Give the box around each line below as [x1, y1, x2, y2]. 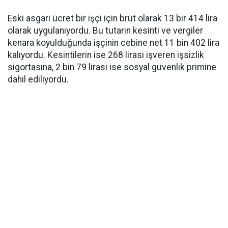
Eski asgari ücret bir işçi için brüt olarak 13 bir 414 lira [8, 13, 217, 23]
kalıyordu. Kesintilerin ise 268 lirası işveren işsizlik [8, 50, 204, 60]
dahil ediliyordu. [8, 74, 69, 84]
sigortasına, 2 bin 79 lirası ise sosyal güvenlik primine [8, 62, 216, 72]
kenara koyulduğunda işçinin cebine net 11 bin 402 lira [8, 38, 219, 48]
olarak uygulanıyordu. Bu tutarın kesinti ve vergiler [8, 25, 203, 36]
